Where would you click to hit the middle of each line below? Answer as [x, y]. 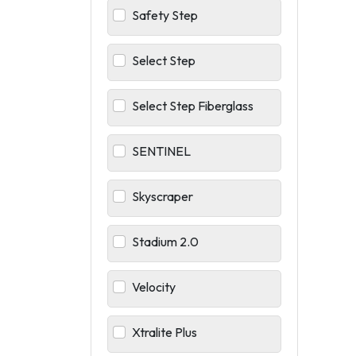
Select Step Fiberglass [193, 105]
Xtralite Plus [164, 332]
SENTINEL [161, 151]
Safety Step [165, 15]
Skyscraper [163, 196]
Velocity [154, 286]
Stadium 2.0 [165, 241]
